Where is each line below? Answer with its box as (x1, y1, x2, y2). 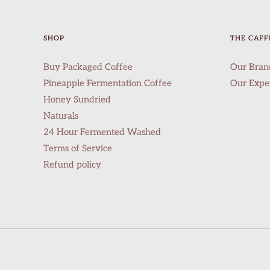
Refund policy (43, 159, 101, 171)
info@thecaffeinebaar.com (36, 243, 142, 255)
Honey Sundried (43, 94, 111, 105)
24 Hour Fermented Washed (43, 127, 161, 138)
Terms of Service (43, 143, 112, 154)
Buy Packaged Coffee (43, 61, 133, 73)
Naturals (43, 110, 78, 122)
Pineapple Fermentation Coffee (43, 78, 172, 89)
